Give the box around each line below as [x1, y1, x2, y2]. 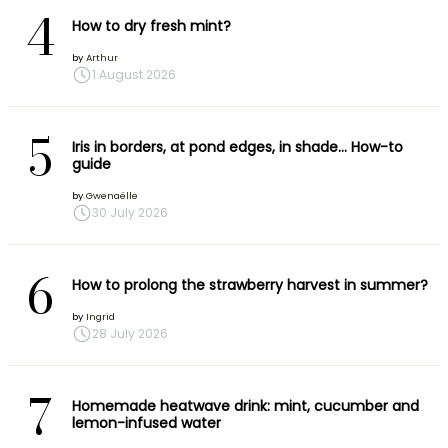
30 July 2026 [92, 204, 168, 222]
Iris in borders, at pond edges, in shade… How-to [72, 137, 403, 158]
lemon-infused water [72, 413, 221, 434]
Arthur [86, 51, 118, 65]
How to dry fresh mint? [72, 16, 231, 37]
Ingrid [86, 310, 115, 324]
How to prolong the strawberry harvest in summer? [72, 275, 428, 296]
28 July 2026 [92, 325, 168, 343]
